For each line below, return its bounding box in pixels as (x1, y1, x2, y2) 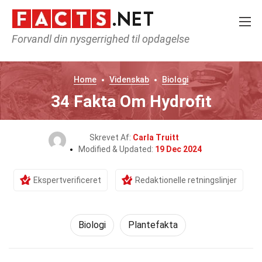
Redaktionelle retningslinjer (135, 175, 237, 185)
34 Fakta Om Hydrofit (50, 92, 212, 111)
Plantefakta (128, 219, 178, 230)
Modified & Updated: (78, 144, 155, 154)
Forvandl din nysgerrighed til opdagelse (12, 33, 189, 45)
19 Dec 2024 (154, 144, 202, 154)
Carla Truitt (132, 133, 179, 142)
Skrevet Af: (89, 133, 133, 142)
